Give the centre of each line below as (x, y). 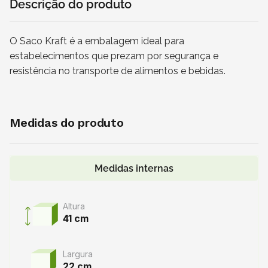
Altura (74, 206)
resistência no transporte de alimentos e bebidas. (118, 71)
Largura (78, 254)
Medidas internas (134, 168)
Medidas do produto (67, 122)
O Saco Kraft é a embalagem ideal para (97, 41)
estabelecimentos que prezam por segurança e (114, 56)
